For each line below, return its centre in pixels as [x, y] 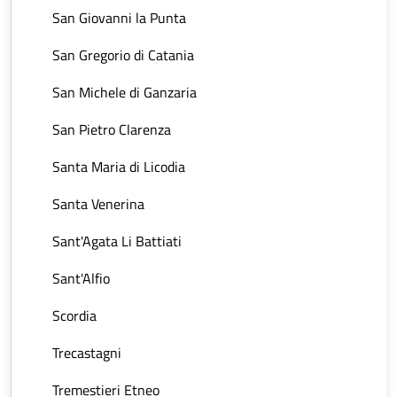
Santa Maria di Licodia [119, 167]
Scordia [74, 315]
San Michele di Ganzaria [125, 92]
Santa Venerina [98, 204]
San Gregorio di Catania [123, 55]
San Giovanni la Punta [119, 18]
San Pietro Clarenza [112, 129]
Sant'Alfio [81, 278]
